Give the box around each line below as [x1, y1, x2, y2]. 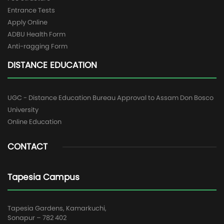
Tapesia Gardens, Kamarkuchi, [7, 203, 106, 213]
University [7, 105, 38, 114]
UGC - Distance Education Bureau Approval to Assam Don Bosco [7, 93, 213, 102]
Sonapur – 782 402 [7, 213, 66, 222]
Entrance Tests [7, 5, 55, 15]
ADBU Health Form [7, 29, 65, 39]
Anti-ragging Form [7, 41, 67, 51]
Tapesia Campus [7, 171, 79, 183]
